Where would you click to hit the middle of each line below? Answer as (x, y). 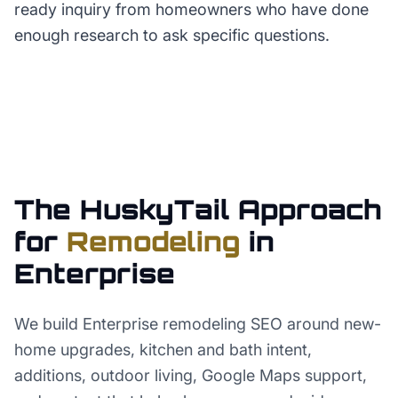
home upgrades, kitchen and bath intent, (163, 350)
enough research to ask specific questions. (172, 35)
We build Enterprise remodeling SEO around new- (198, 324)
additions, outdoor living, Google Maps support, (191, 375)
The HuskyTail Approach (198, 209)
